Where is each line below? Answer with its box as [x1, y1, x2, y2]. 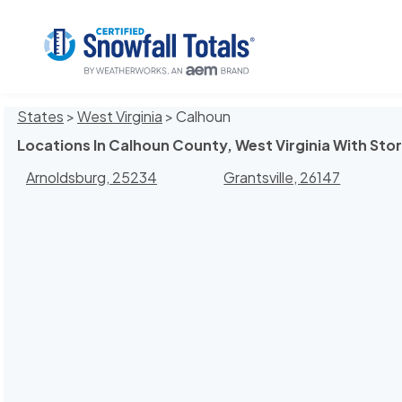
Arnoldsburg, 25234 [26, 168, 157, 188]
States [17, 107, 64, 126]
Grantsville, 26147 [223, 168, 341, 188]
